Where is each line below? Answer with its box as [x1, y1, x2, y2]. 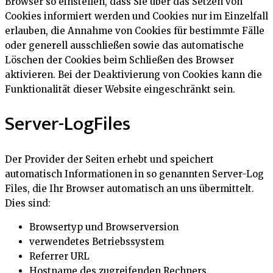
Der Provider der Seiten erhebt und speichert [5, 153, 214, 165]
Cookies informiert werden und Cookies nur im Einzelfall [5, 10, 268, 22]
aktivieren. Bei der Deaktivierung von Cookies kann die [5, 68, 262, 80]
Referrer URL [29, 250, 90, 262]
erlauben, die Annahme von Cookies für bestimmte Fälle [5, 24, 264, 37]
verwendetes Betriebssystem [29, 235, 164, 247]
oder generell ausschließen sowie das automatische [5, 39, 244, 51]
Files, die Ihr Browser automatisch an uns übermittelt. [5, 182, 254, 194]
